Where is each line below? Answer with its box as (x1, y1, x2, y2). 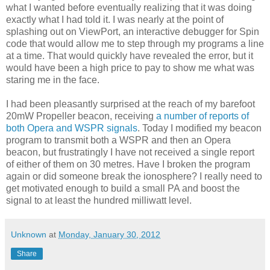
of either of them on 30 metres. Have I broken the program (6, 159, 250, 169)
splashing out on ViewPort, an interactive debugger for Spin (6, 26, 259, 37)
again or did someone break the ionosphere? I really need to (6, 171, 262, 181)
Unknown (11, 229, 46, 239)
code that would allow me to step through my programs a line (6, 38, 264, 49)
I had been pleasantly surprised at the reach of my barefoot (6, 98, 255, 109)
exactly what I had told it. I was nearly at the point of (6, 14, 224, 25)
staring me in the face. (6, 74, 99, 85)
